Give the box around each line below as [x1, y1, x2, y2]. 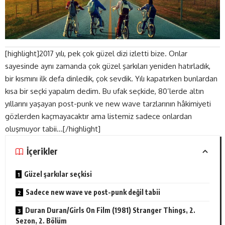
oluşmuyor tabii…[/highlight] [5, 124, 100, 134]
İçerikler [27, 146, 58, 157]
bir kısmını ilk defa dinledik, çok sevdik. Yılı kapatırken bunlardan [5, 73, 217, 83]
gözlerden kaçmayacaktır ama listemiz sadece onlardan [5, 111, 192, 121]
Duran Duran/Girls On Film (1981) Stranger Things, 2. [25, 205, 195, 214]
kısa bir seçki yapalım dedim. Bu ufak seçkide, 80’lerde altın [5, 86, 204, 96]
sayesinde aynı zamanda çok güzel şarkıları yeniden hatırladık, [5, 61, 210, 71]
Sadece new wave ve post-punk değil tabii [26, 187, 160, 196]
